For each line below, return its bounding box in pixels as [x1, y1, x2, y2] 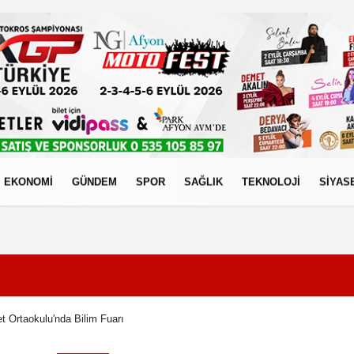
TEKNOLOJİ [242, 175, 300, 188]
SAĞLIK [184, 175, 223, 188]
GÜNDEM [72, 175, 117, 188]
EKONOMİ [4, 175, 53, 188]
